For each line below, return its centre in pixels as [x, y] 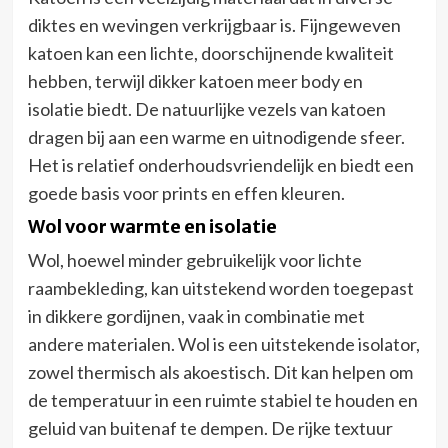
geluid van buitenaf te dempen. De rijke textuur [210, 427]
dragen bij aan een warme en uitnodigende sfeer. [216, 136]
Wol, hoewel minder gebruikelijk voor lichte [194, 259]
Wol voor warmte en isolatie [152, 226]
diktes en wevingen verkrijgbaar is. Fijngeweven [214, 24]
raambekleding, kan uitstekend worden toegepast [220, 287]
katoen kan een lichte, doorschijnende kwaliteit [210, 52]
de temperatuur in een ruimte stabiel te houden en [222, 399]
